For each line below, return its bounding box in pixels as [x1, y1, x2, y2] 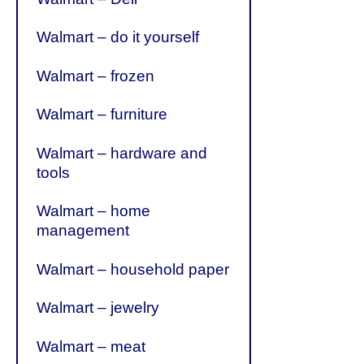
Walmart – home [37, 202, 151, 220]
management [37, 222, 130, 240]
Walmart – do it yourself [37, 28, 200, 46]
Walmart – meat [37, 337, 146, 355]
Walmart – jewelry [37, 299, 160, 317]
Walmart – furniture [37, 106, 168, 123]
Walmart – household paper [37, 260, 230, 278]
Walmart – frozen [37, 67, 155, 84]
